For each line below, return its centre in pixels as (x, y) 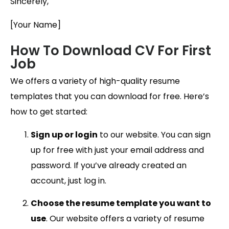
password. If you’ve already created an (109, 165)
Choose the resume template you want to (121, 203)
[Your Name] (36, 25)
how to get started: (49, 112)
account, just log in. (68, 180)
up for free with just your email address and (117, 150)
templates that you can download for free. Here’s (110, 97)
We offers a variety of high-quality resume (95, 81)
